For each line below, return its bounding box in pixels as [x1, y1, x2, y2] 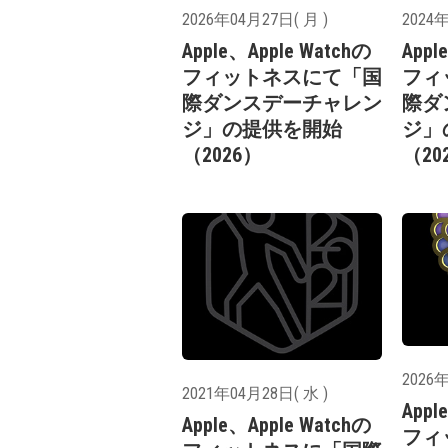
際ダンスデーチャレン [182, 91, 382, 116]
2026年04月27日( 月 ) [182, 10, 328, 30]
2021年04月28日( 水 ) [182, 383, 328, 403]
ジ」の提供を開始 [182, 117, 342, 142]
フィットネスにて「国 [182, 65, 382, 90]
